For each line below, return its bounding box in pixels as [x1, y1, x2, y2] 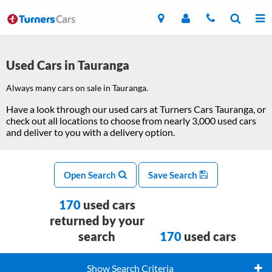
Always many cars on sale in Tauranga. [6, 83, 150, 93]
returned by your [49, 213, 144, 228]
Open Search [64, 169, 118, 180]
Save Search [148, 169, 199, 180]
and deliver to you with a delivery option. [6, 126, 178, 138]
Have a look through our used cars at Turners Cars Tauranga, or [6, 103, 266, 115]
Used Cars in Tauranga [6, 58, 129, 72]
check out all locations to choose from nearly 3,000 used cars [6, 115, 256, 126]
